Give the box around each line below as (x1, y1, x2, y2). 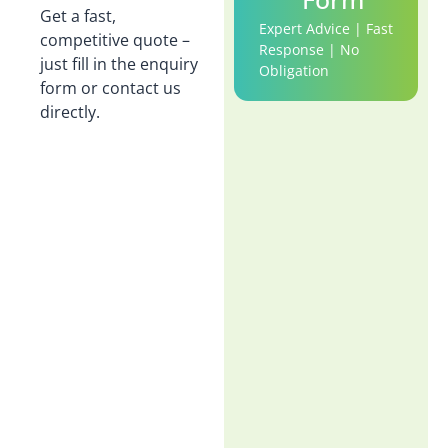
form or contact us (40, 77, 181, 100)
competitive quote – (40, 29, 190, 52)
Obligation (259, 61, 329, 81)
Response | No (259, 40, 359, 60)
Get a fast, (40, 5, 116, 28)
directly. (40, 101, 100, 124)
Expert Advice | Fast (259, 19, 393, 39)
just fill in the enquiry (40, 53, 198, 76)
